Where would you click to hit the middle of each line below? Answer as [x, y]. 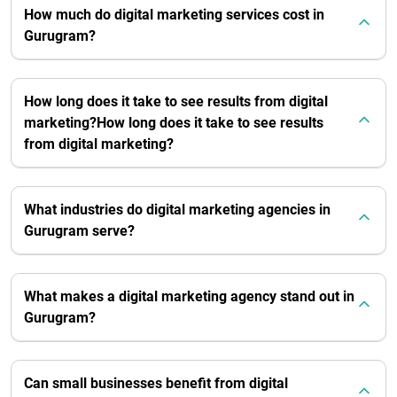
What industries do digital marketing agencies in [177, 209]
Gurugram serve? [79, 230]
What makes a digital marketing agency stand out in [189, 296]
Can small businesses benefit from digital [156, 383]
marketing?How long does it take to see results [174, 122]
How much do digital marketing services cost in [174, 14]
